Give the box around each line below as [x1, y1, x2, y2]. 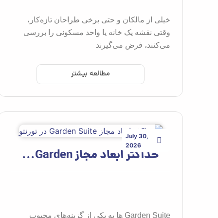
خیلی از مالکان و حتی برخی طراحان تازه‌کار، [27, 16, 170, 24]
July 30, [126, 132, 148, 140]
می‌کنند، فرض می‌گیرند [96, 41, 170, 49]
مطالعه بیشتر [71, 68, 110, 80]
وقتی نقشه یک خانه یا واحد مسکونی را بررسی [23, 28, 170, 36]
